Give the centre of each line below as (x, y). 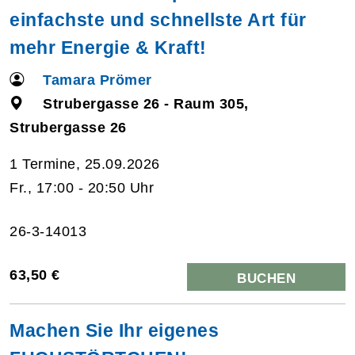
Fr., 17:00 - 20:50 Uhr (82, 187)
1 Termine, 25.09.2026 (85, 164)
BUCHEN (266, 278)
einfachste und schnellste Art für (158, 19)
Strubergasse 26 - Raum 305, (146, 103)
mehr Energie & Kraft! (108, 47)
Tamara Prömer (97, 80)
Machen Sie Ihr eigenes (114, 330)
